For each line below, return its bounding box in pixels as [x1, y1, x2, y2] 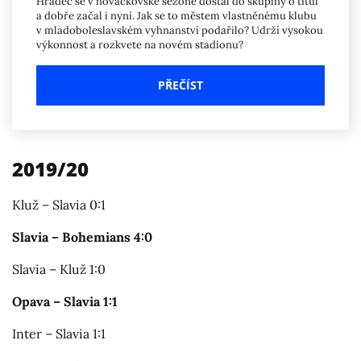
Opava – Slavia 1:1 [12, 293, 118, 309]
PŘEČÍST [158, 77, 203, 93]
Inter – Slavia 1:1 [12, 325, 106, 342]
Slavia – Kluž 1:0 [12, 260, 106, 277]
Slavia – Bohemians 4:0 [12, 228, 152, 245]
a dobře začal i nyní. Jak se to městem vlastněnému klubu [36, 8, 317, 23]
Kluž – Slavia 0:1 [12, 196, 106, 213]
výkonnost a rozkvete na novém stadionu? [36, 37, 243, 52]
